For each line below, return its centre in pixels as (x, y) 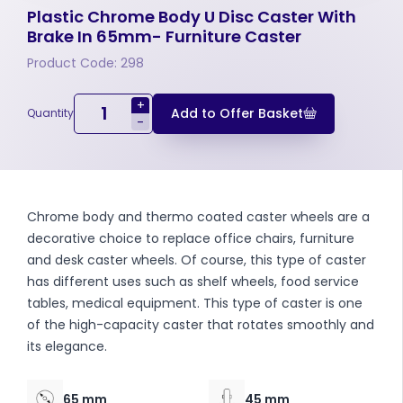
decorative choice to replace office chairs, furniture (191, 238)
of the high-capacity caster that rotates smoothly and (201, 324)
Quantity (50, 113)
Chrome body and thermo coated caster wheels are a (198, 216)
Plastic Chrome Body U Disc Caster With (192, 16)
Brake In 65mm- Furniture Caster (164, 36)
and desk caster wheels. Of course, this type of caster (197, 260)
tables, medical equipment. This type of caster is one (195, 303)
